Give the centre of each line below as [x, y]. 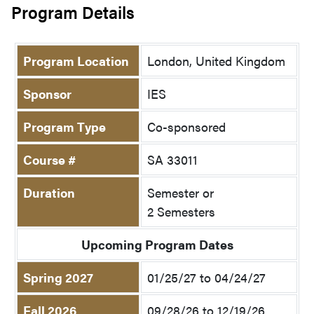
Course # [49, 160]
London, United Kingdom [216, 61]
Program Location [76, 61]
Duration [49, 193]
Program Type [64, 127]
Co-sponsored [186, 127]
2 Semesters [181, 212]
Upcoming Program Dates [157, 245]
